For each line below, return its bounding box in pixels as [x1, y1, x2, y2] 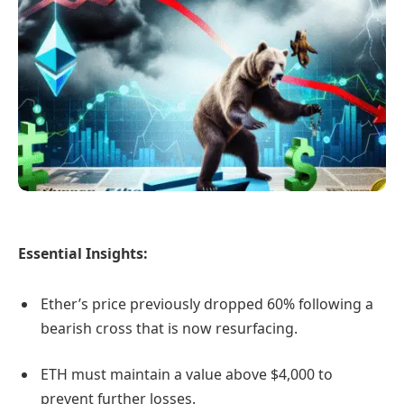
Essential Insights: [18, 243, 148, 264]
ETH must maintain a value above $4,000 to [41, 364, 333, 385]
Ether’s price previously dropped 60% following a [41, 293, 373, 314]
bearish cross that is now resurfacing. [41, 317, 298, 338]
